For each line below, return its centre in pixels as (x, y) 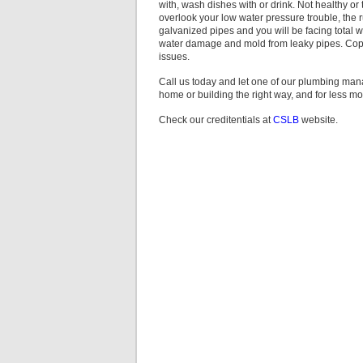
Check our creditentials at (216, 120)
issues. (174, 57)
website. (318, 120)
